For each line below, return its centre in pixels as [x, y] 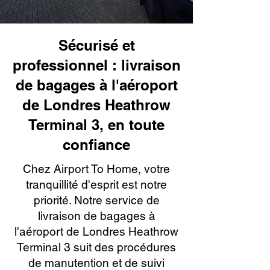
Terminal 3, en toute [96, 125]
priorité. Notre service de [96, 200]
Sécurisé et [96, 45]
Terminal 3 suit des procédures [96, 247]
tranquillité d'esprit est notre [96, 184]
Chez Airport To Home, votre [96, 169]
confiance [96, 145]
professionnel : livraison [96, 65]
